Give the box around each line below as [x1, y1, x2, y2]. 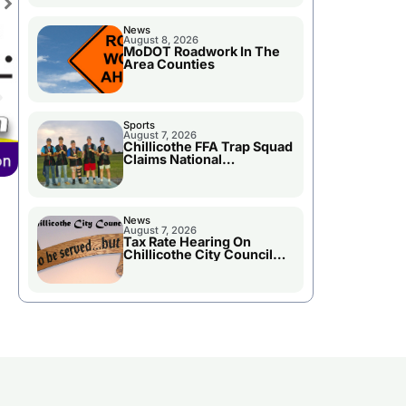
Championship [122, 164, 216, 180]
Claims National [122, 151, 222, 168]
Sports [122, 119, 155, 132]
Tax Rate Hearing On [122, 234, 251, 250]
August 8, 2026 [122, 34, 198, 47]
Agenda [122, 259, 173, 275]
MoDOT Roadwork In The [122, 43, 280, 60]
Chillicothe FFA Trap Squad [122, 139, 293, 155]
